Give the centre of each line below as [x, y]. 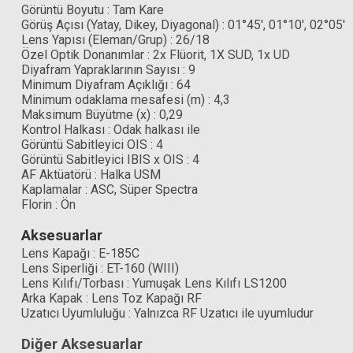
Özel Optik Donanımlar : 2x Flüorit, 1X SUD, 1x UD [156, 54]
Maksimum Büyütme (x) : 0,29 [102, 114]
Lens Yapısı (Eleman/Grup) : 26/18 [115, 39]
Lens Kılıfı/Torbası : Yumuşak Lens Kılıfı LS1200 [154, 283]
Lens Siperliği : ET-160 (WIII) [100, 268]
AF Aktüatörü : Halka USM [91, 174]
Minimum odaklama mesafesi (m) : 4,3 [126, 99]
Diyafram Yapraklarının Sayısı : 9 [108, 69]
